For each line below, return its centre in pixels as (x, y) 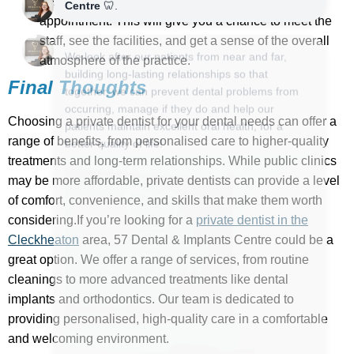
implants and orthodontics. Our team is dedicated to (151, 299)
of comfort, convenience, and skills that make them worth (165, 200)
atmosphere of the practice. (115, 60)
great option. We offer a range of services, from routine (158, 259)
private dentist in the (252, 220)
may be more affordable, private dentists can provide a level (174, 180)
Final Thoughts (77, 87)
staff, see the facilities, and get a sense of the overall (185, 40)
